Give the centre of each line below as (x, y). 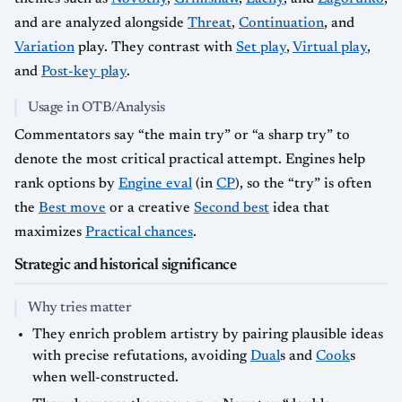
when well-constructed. (105, 378)
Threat (210, 23)
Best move (72, 208)
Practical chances (139, 232)
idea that (299, 208)
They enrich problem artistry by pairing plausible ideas (208, 335)
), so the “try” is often (303, 184)
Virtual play (330, 48)
